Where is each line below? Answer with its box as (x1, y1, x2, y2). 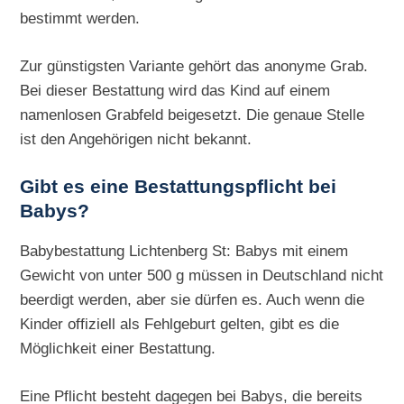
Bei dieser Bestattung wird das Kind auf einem (20, 81, 331, 100)
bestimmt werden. (20, 9, 141, 28)
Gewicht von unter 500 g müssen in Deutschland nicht (20, 266, 384, 285)
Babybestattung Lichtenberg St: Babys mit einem (20, 242, 349, 261)
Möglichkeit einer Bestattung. (20, 339, 216, 358)
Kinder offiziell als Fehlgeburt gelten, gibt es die (20, 315, 340, 334)
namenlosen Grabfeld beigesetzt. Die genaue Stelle (20, 106, 365, 124)
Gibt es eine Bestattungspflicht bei (20, 176, 337, 198)
